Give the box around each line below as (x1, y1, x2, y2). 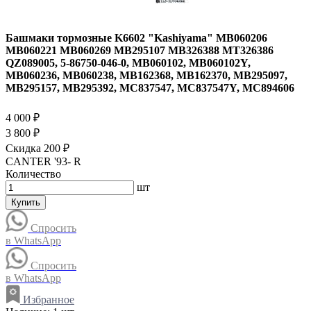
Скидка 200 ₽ (6, 142, 69, 154)
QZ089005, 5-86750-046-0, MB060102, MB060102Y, (6, 57, 251, 69)
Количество (6, 167, 61, 180)
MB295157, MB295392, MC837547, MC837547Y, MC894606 (6, 82, 294, 94)
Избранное (20, 293, 74, 305)
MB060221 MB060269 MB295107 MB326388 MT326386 (6, 44, 274, 57)
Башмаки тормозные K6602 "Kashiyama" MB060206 (6, 32, 267, 44)
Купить (11, 196, 40, 208)
